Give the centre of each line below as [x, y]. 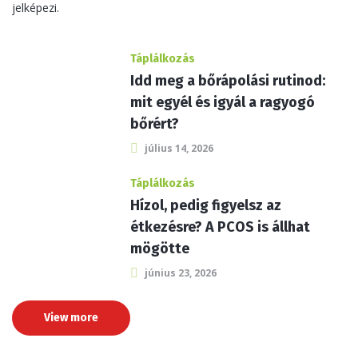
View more [71, 318]
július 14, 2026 [179, 148]
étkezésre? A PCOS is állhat [220, 227]
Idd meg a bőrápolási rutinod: [227, 81]
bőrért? [154, 124]
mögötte [159, 249]
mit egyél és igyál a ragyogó [222, 102]
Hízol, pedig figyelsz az [205, 205]
